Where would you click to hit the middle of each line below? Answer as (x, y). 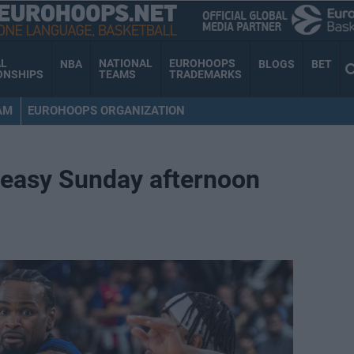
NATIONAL (126, 64)
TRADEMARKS (205, 75)
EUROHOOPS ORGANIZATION (106, 110)
